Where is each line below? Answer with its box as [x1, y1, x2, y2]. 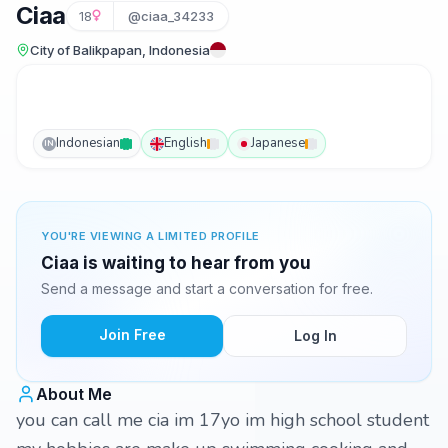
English [164, 134, 207, 152]
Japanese [251, 134, 305, 152]
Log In [293, 327, 337, 344]
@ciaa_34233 [127, 8, 214, 24]
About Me [36, 384, 112, 404]
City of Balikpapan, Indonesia [30, 42, 210, 58]
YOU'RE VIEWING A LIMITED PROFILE [41, 229, 260, 243]
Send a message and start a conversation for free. [41, 280, 373, 297]
